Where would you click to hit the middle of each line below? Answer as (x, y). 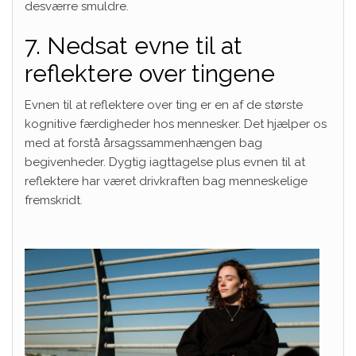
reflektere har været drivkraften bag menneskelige (166, 181)
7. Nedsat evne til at (133, 45)
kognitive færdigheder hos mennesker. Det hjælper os (176, 124)
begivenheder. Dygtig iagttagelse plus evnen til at (165, 162)
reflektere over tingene (150, 73)
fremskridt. (54, 200)
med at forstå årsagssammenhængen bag (143, 143)
